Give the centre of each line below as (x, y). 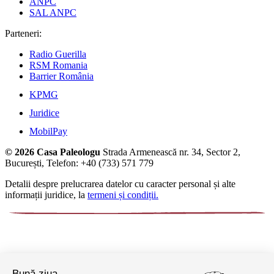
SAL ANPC (53, 13)
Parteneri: (23, 34)
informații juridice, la (46, 195)
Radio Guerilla (58, 54)
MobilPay (48, 131)
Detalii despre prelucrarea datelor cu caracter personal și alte (120, 184)
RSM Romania (58, 65)
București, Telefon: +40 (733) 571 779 (79, 163)
